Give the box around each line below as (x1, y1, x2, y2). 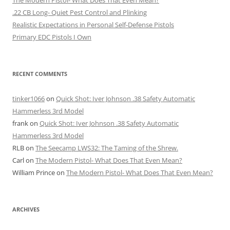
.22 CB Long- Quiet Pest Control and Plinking (12, 7, 147, 17)
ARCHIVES (12, 205, 40, 213)
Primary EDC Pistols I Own (12, 32, 91, 42)
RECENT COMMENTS (12, 69, 67, 78)
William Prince (12, 167, 55, 177)
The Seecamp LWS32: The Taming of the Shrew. (35, 143, 178, 152)
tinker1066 (12, 93, 45, 103)
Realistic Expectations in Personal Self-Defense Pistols (12, 20, 174, 29)
